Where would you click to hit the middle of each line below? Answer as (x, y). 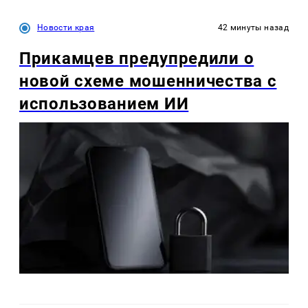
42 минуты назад (253, 27)
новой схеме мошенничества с (148, 81)
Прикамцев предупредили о (137, 58)
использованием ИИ (104, 103)
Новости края (66, 27)
